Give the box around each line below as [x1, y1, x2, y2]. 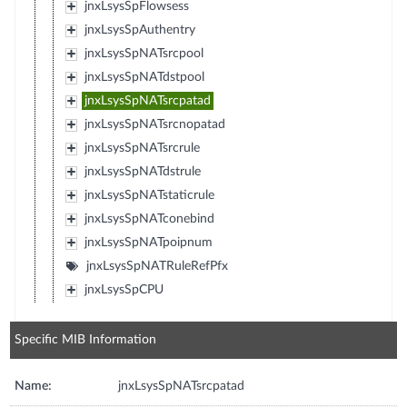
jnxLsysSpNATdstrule [84, 164, 201, 178]
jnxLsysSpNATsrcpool [84, 46, 203, 60]
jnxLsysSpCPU [84, 283, 164, 296]
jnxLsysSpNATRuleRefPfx [85, 259, 228, 273]
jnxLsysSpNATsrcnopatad [84, 117, 225, 131]
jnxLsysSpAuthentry [84, 23, 195, 36]
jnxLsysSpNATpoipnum [84, 235, 213, 249]
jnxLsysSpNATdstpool [84, 70, 204, 84]
